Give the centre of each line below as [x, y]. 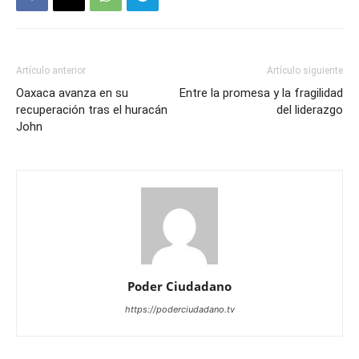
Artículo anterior [51, 71]
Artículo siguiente [305, 71]
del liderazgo [310, 110]
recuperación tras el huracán [92, 110]
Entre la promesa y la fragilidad [261, 93]
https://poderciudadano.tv [179, 310]
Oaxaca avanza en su [72, 93]
